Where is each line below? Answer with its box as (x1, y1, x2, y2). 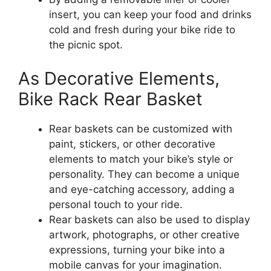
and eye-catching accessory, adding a (49, 183, 235, 195)
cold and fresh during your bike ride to (49, 24, 235, 36)
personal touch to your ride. (49, 198, 183, 211)
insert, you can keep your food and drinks (49, 8, 252, 21)
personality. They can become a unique (49, 168, 240, 180)
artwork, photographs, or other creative (49, 228, 240, 241)
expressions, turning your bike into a (49, 243, 225, 256)
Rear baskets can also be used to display (49, 213, 250, 226)
